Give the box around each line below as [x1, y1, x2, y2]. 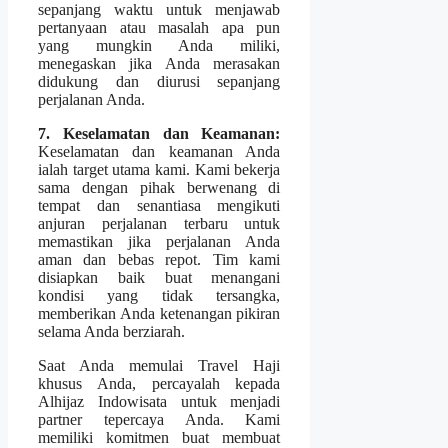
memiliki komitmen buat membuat [38, 428, 281, 446]
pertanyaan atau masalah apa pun [38, 18, 281, 36]
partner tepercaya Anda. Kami [38, 410, 281, 428]
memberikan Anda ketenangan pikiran [38, 304, 281, 322]
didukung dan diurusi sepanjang [38, 72, 281, 90]
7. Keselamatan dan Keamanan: [38, 124, 281, 142]
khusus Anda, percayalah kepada [38, 374, 281, 392]
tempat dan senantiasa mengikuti [38, 196, 281, 214]
